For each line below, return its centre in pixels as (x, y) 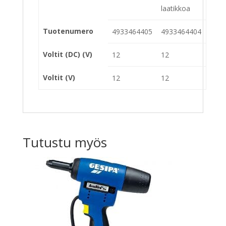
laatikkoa (176, 8)
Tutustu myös (65, 142)
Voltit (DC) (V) (68, 54)
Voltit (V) (59, 77)
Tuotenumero (68, 31)
